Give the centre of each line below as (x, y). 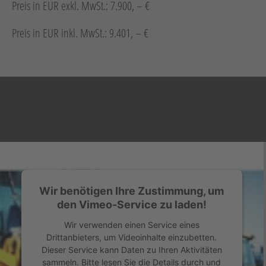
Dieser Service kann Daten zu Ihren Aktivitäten (132, 250)
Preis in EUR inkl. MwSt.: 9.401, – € (80, 33)
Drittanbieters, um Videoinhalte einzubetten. (132, 237)
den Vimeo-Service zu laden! (132, 205)
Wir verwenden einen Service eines (132, 225)
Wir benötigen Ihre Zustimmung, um (132, 191)
